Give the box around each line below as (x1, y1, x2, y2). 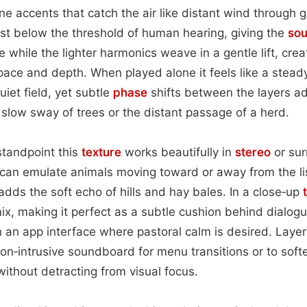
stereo (235, 145, 271, 159)
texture (82, 145, 121, 159)
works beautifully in (121, 145, 235, 159)
